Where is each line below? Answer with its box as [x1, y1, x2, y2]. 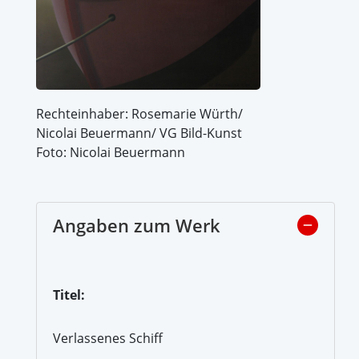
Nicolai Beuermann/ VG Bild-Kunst [36, 123, 242, 142]
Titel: [53, 285, 85, 304]
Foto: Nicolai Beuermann [36, 143, 185, 161]
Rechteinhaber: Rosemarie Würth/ [36, 104, 243, 123]
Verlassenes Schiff [53, 329, 163, 347]
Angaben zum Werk [53, 212, 220, 237]
